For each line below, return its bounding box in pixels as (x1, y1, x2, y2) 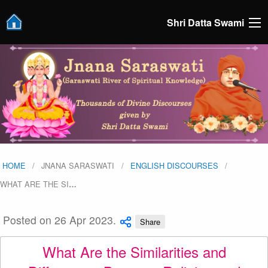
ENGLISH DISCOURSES (130, 160, 218, 172)
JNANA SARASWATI (41, 160, 115, 172)
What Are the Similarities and (42, 240, 226, 262)
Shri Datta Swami (167, 15, 244, 29)
